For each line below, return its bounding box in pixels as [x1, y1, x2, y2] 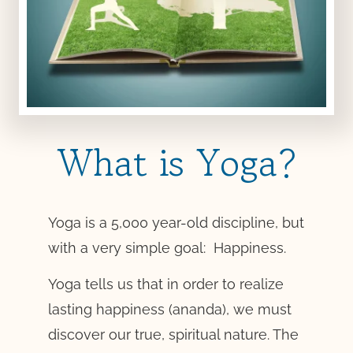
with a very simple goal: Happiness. [47, 239, 286, 256]
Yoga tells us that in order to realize [47, 276, 284, 293]
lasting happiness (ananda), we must [47, 301, 292, 318]
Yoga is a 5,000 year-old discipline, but [47, 214, 304, 231]
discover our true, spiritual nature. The [47, 326, 299, 344]
